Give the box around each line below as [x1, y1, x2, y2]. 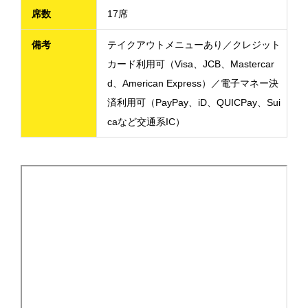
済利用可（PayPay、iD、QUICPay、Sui [107, 97, 280, 108]
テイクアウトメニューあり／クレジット [107, 39, 280, 50]
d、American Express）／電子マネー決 [107, 78, 278, 89]
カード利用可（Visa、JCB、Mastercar [107, 58, 274, 69]
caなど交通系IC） [107, 116, 185, 127]
